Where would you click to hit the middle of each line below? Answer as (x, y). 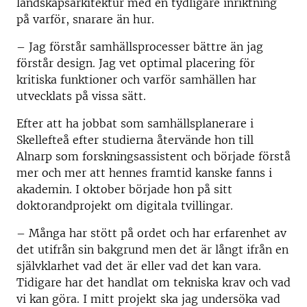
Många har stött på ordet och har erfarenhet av (158, 233)
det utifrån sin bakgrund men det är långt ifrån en (152, 249)
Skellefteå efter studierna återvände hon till (135, 140)
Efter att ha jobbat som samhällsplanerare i (135, 123)
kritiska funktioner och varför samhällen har (136, 79)
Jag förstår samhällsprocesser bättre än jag (146, 47)
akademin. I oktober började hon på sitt (124, 189)
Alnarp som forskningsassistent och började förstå (153, 156)
